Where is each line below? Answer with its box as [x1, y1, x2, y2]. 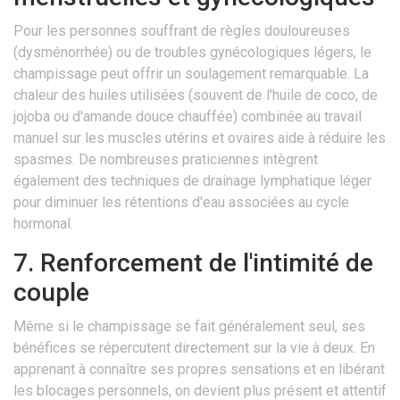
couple [13, 278, 89, 308]
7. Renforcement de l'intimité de [13, 248, 373, 279]
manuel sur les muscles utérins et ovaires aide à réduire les [13, 129, 386, 147]
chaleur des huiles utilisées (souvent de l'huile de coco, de [13, 87, 378, 104]
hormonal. [13, 215, 73, 233]
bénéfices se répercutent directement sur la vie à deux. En [13, 339, 375, 357]
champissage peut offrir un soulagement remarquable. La [13, 65, 369, 83]
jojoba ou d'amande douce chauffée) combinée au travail [13, 108, 362, 126]
